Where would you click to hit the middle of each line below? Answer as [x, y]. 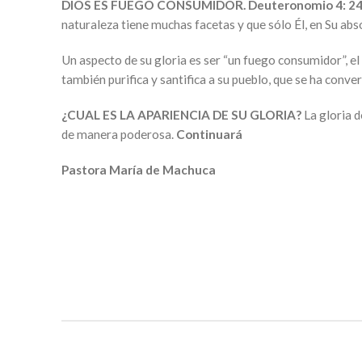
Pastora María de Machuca [142, 170]
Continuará [208, 134]
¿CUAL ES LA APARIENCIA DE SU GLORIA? [183, 115]
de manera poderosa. [118, 134]
